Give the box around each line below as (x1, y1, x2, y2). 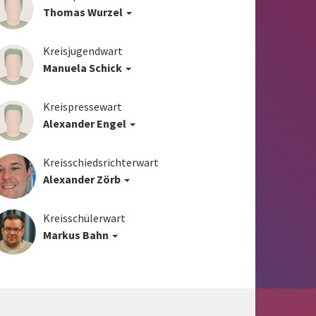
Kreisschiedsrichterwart (43, 155, 159, 169)
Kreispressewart (43, 99, 123, 114)
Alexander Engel (43, 116, 127, 130)
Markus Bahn (43, 228, 109, 242)
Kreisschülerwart (43, 211, 126, 225)
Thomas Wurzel (43, 5, 123, 19)
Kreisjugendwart (43, 44, 123, 58)
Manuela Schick (43, 61, 123, 75)
